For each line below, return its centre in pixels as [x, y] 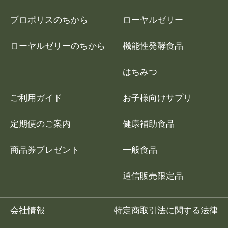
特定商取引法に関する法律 [166, 211]
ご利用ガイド [36, 98]
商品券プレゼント [45, 150]
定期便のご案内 [40, 124]
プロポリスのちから [49, 20]
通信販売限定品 [153, 176]
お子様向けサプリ [157, 98]
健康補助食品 [149, 124]
